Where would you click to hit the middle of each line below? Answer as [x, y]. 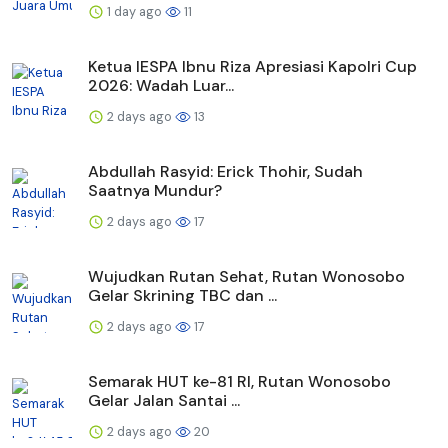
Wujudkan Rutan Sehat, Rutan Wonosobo [246, 276]
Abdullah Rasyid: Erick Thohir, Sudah [225, 171]
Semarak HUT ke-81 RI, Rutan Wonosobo [239, 381]
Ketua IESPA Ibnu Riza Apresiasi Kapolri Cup [252, 66]
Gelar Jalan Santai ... [164, 400]
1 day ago [134, 11]
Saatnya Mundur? [155, 190]
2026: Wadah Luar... [161, 85]
